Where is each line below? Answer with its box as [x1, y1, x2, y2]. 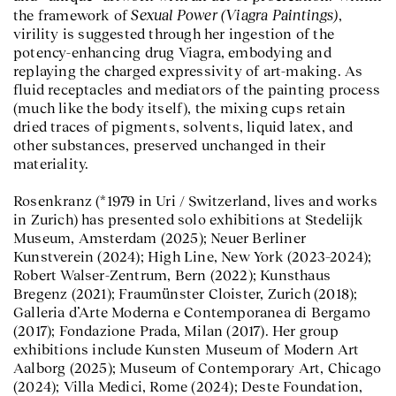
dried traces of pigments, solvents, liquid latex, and [13, 118, 354, 135]
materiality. [13, 156, 89, 172]
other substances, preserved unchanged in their [13, 137, 326, 154]
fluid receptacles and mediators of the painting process [13, 81, 381, 98]
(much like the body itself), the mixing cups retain [13, 100, 346, 117]
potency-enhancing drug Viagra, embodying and [13, 44, 331, 61]
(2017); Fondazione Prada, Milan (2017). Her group [13, 323, 339, 339]
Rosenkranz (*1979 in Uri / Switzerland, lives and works [13, 193, 378, 209]
